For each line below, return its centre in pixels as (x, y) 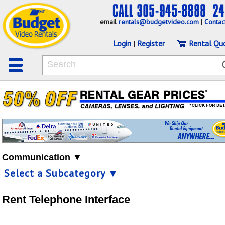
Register (151, 43)
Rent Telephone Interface (66, 199)
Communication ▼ (42, 157)
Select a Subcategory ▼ (61, 173)
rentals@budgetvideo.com (159, 22)
